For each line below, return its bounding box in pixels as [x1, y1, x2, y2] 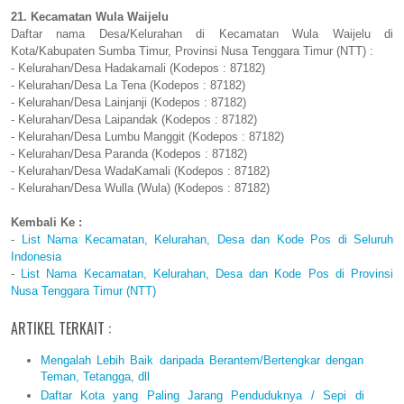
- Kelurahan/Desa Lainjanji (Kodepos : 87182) [11, 96, 246, 110]
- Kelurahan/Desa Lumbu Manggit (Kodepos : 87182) [11, 130, 284, 144]
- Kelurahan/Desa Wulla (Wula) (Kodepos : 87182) [11, 181, 270, 196]
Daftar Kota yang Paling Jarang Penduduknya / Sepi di [40, 388, 364, 402]
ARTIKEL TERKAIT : [11, 317, 111, 340]
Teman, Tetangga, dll [40, 369, 150, 383]
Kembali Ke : [11, 216, 82, 230]
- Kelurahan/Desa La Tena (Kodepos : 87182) [11, 78, 245, 93]
